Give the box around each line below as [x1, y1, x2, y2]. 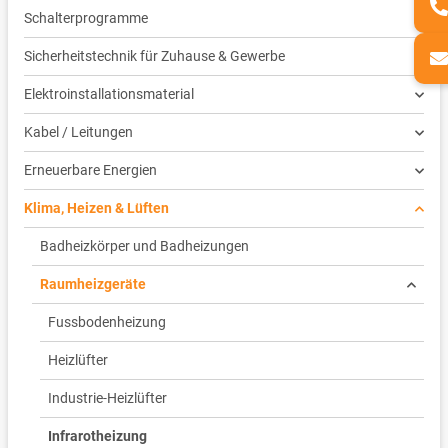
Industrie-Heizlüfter [48, 390, 167, 407]
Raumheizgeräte [40, 276, 146, 293]
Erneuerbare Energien [24, 162, 157, 179]
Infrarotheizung [48, 428, 147, 445]
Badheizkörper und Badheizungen [40, 238, 249, 255]
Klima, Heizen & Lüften [24, 200, 169, 217]
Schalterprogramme [24, 10, 148, 27]
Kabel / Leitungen [24, 124, 133, 141]
